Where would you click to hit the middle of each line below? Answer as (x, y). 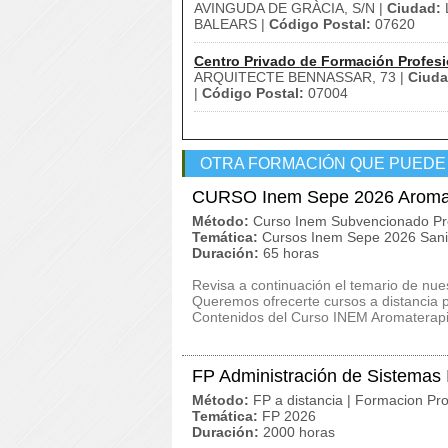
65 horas (291, 253)
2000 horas (299, 432)
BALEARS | (231, 24)
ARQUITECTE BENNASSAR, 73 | (301, 77)
